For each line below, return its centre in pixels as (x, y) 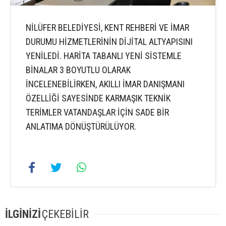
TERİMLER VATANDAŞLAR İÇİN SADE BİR (97, 112)
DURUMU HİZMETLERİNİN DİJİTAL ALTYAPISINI (109, 42)
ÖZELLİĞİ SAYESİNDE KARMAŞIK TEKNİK (98, 98)
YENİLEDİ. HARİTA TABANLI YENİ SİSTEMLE (104, 56)
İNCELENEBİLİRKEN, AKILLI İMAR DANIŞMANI (105, 84)
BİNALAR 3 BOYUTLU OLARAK (78, 70)
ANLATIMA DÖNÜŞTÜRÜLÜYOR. (81, 127)
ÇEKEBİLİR (65, 214)
